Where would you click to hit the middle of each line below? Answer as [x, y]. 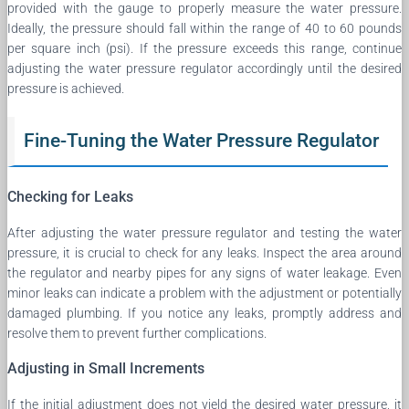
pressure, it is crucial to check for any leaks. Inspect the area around [204, 252]
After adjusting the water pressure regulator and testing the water [204, 232]
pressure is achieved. [66, 88]
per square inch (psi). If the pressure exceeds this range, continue [204, 48]
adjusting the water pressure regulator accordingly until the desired [204, 68]
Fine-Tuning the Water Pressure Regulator [201, 140]
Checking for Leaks [70, 196]
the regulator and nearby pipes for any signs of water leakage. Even [204, 273]
